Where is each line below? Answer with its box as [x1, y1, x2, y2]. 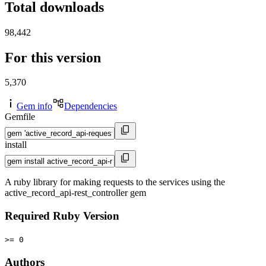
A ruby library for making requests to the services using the [5, 177, 225, 188]
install [5, 140, 27, 150]
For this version [5, 49, 101, 65]
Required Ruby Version [5, 210, 119, 223]
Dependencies [64, 101, 117, 112]
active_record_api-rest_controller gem [5, 188, 146, 198]
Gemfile [5, 112, 35, 122]
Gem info [17, 101, 52, 112]
